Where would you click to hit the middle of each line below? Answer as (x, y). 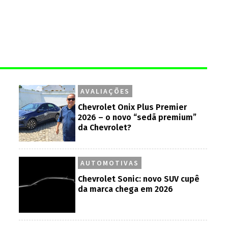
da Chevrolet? (105, 127)
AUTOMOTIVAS (110, 163)
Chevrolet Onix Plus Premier (133, 107)
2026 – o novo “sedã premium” (137, 117)
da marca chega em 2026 (126, 189)
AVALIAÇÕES (105, 91)
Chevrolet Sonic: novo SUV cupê (139, 179)
